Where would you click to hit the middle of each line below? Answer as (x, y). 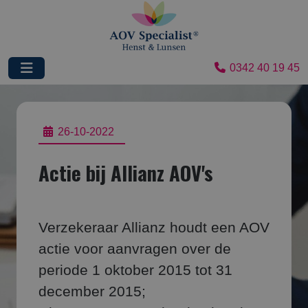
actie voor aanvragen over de (135, 249)
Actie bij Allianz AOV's (126, 173)
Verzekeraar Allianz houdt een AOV (154, 228)
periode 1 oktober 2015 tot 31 (135, 270)
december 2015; (92, 291)
